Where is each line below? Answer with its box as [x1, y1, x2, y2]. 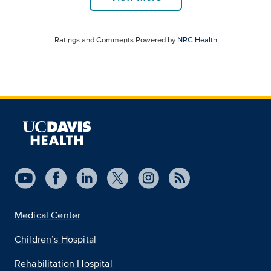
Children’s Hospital [15, 232, 97, 247]
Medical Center [15, 208, 81, 223]
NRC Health [177, 34, 217, 46]
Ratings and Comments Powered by [54, 34, 177, 46]
